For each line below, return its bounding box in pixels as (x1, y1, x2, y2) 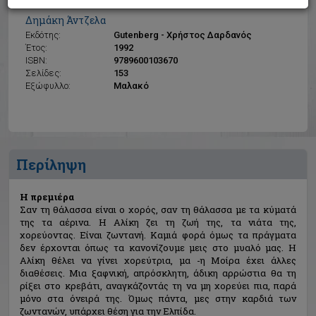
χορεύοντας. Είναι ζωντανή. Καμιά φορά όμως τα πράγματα (20, 229, 296, 241)
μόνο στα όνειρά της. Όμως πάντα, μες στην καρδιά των (20, 292, 296, 305)
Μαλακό (114, 80, 150, 91)
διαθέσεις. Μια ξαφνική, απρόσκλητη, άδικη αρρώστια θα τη (20, 267, 296, 279)
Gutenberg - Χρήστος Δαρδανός (114, 30, 253, 40)
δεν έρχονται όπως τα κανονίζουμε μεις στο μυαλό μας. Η (20, 241, 296, 254)
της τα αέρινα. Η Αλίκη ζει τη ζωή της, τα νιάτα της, (20, 216, 296, 229)
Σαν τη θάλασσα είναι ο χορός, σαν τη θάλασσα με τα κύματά (20, 203, 296, 216)
